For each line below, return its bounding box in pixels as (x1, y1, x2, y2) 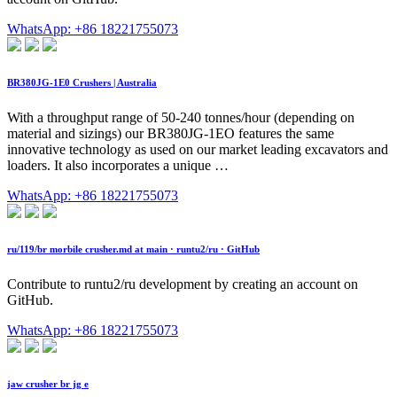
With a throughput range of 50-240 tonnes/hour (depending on (7, 109, 354, 125)
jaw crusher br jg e (7, 378, 89, 389)
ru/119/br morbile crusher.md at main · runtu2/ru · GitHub (7, 243, 260, 254)
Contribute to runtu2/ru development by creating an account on (7, 276, 358, 292)
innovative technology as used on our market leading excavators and (7, 141, 388, 157)
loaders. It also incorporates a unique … (7, 157, 229, 173)
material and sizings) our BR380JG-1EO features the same (7, 125, 334, 141)
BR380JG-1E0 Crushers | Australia (7, 76, 157, 88)
